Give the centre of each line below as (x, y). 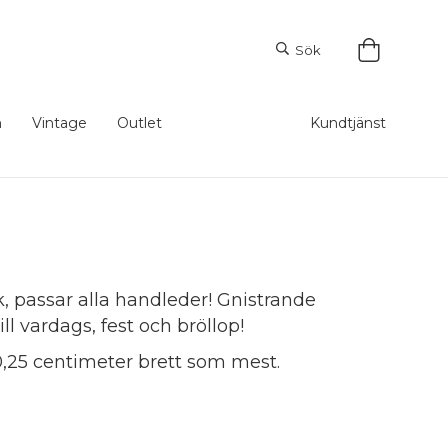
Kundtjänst (348, 123)
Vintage (59, 123)
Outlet (139, 123)
